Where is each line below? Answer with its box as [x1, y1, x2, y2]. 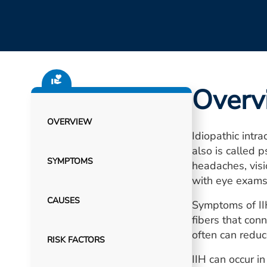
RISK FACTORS [46, 234, 105, 246]
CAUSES [46, 195, 80, 206]
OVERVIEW [46, 116, 92, 128]
